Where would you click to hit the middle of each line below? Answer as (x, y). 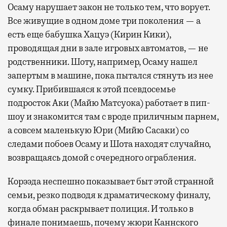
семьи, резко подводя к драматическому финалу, (109, 195)
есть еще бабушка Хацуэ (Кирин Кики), (89, 34)
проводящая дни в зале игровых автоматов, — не (108, 48)
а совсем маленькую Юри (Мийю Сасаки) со (98, 130)
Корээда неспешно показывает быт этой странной (111, 181)
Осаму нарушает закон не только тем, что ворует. (109, 7)
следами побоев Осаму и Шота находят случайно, (109, 144)
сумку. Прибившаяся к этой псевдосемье (92, 89)
